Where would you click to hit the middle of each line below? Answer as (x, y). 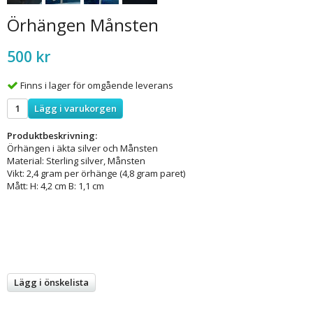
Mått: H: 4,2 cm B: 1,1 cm (56, 185)
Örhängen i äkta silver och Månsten (82, 148)
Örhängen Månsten (83, 25)
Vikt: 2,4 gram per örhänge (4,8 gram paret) (96, 173)
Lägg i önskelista (51, 282)
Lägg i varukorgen (75, 108)
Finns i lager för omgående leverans (97, 85)
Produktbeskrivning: (52, 135)
